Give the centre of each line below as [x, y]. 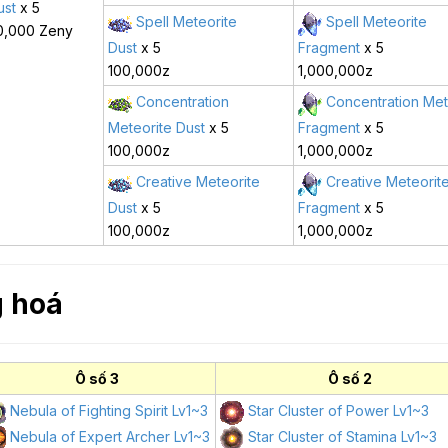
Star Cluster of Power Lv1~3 [339, 411]
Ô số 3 [96, 379]
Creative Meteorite [198, 182]
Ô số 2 [350, 379]
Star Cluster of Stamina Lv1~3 [343, 436]
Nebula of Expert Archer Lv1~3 [110, 436]
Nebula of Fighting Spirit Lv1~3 [109, 411]
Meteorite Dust [157, 127]
